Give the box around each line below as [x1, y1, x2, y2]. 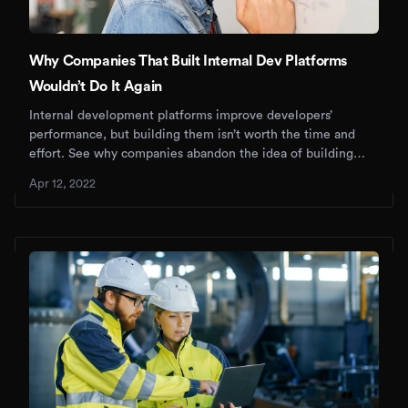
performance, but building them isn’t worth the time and [29, 127, 355, 141]
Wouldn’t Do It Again [29, 78, 162, 94]
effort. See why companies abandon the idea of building [29, 147, 353, 160]
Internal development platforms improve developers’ [29, 108, 332, 122]
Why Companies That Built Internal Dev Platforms [29, 53, 348, 68]
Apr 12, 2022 [29, 177, 96, 189]
